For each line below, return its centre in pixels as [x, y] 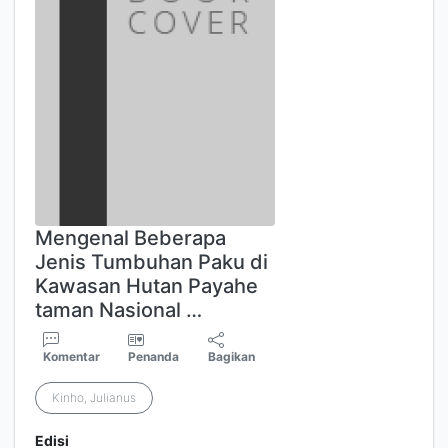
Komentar [71, 356]
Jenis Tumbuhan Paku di [151, 262]
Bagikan [232, 356]
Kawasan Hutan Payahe [146, 286]
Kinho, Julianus [94, 397]
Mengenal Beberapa [130, 238]
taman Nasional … [118, 310]
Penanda [154, 356]
